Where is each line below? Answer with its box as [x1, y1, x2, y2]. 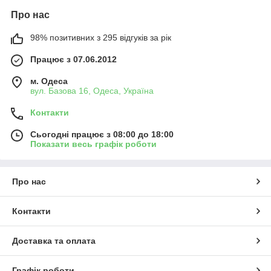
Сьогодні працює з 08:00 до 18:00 [30, 129, 174, 139]
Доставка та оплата [12, 236, 96, 246]
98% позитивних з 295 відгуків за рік [30, 33, 171, 42]
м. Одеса [30, 76, 68, 86]
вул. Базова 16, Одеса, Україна [30, 86, 154, 96]
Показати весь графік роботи [30, 139, 157, 149]
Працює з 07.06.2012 [30, 54, 117, 64]
